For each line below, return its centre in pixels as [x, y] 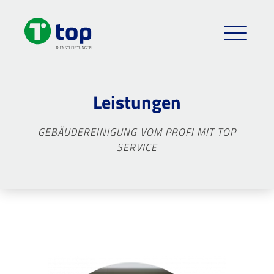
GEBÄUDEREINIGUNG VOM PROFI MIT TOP [137, 132]
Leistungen [137, 102]
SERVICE [137, 147]
